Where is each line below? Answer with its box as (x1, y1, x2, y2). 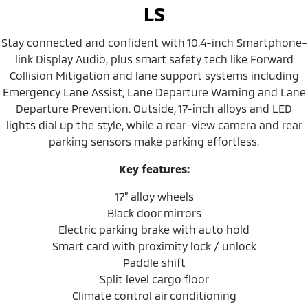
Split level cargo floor (99, 272, 209, 285)
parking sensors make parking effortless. (49, 134, 259, 148)
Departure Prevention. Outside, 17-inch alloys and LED (16, 101, 292, 115)
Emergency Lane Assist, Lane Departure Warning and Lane (2, 85, 306, 98)
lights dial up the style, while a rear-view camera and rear (5, 118, 302, 131)
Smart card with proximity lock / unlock (52, 239, 256, 252)
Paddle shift (122, 255, 186, 269)
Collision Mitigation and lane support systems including (9, 68, 299, 82)
